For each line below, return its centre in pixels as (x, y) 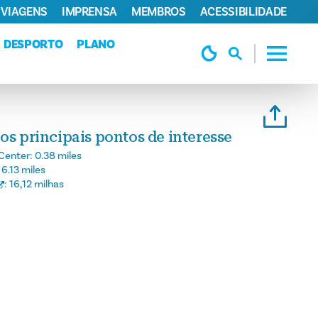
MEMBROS (159, 12)
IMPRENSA (89, 12)
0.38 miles (58, 156)
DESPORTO (33, 44)
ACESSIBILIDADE (243, 12)
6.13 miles (23, 170)
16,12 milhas (37, 185)
